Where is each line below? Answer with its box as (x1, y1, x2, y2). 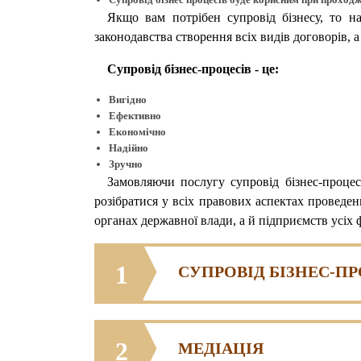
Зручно (109, 158, 143, 171)
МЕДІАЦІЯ (178, 339, 263, 358)
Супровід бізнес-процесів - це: (107, 62, 279, 77)
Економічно (109, 126, 166, 139)
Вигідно (109, 93, 147, 106)
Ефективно (109, 110, 161, 122)
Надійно (109, 142, 148, 155)
